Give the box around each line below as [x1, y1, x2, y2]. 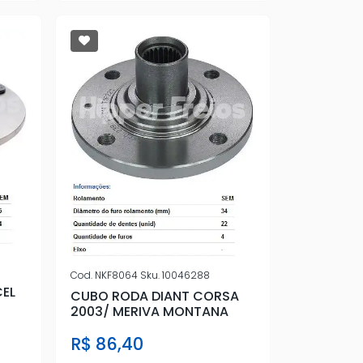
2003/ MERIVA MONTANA [70, 302, 228, 322]
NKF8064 [92, 268, 140, 283]
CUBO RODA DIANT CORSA [70, 287, 239, 306]
